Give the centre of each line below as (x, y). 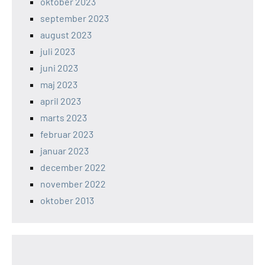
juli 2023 (58, 51)
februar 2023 (67, 134)
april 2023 (61, 101)
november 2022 (73, 184)
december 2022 (73, 167)
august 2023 (66, 35)
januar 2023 (64, 151)
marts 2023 (64, 118)
